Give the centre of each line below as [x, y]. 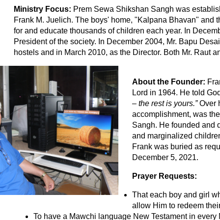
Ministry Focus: [44, 9]
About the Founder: [169, 82]
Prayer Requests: [164, 176]
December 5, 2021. [165, 157]
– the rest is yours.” [165, 103]
